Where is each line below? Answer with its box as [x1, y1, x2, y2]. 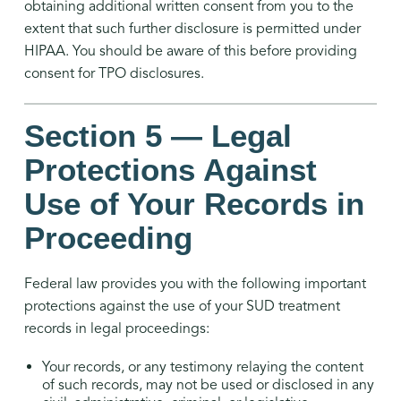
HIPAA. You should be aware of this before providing [23, 42, 357, 61]
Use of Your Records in [23, 186, 364, 222]
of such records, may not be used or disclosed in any [41, 376, 374, 395]
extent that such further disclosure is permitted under [23, 20, 361, 38]
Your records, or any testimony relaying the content [41, 358, 363, 377]
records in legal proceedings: [23, 320, 209, 338]
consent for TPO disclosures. [23, 64, 204, 83]
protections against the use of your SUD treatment [23, 297, 340, 316]
